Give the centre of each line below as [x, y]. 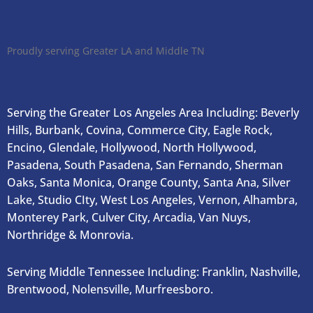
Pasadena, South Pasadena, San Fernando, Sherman [145, 165]
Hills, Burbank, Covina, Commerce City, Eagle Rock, [140, 130]
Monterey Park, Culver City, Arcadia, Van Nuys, [129, 218]
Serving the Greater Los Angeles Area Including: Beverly [153, 113]
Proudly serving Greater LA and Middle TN [106, 51]
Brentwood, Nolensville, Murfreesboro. [110, 290]
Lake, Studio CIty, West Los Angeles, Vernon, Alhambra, [152, 200]
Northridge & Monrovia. [70, 235]
